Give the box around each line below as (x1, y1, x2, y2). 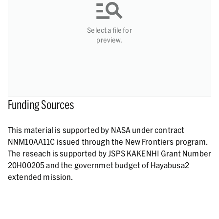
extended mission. (8, 172, 73, 181)
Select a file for (87, 26, 132, 34)
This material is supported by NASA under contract (8, 125, 185, 134)
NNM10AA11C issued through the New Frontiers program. (8, 137, 208, 146)
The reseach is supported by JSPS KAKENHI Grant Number (8, 149, 211, 158)
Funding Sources (8, 97, 74, 111)
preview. (96, 36, 123, 44)
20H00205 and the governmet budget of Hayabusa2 (8, 160, 189, 170)
